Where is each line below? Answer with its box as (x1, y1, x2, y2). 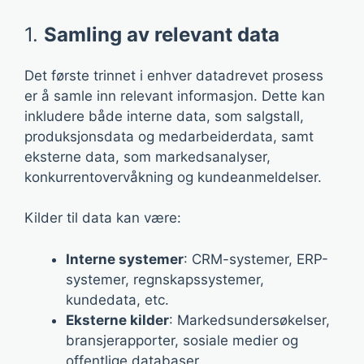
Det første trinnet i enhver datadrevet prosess (24, 67, 323, 84)
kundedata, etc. (66, 291, 169, 308)
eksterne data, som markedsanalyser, (24, 148, 271, 165)
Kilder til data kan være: (24, 210, 181, 226)
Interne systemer (66, 250, 184, 267)
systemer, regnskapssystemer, (66, 271, 264, 288)
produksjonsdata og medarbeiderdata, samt (24, 128, 314, 145)
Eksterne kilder (66, 311, 169, 328)
